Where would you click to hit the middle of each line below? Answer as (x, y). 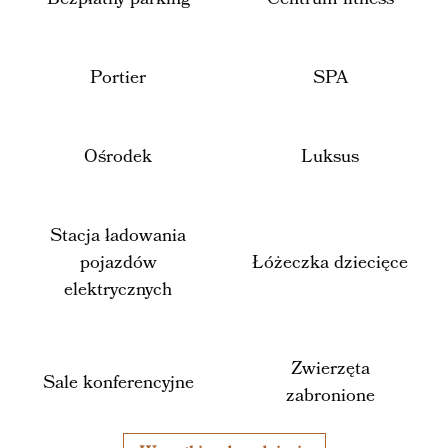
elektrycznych (118, 289)
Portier (118, 77)
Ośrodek (118, 156)
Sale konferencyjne (118, 382)
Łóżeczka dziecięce (330, 262)
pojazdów (118, 262)
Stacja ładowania (118, 235)
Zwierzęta (330, 368)
